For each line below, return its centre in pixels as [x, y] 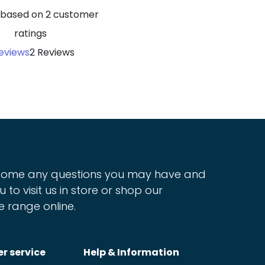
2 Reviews [52, 52]
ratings [31, 33]
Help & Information [132, 252]
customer [75, 14]
